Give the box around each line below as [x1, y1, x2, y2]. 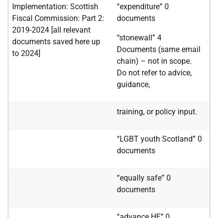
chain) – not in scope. [117, 56, 192, 66]
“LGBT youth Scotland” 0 [117, 134, 202, 144]
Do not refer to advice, [117, 68, 192, 77]
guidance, [117, 80, 150, 89]
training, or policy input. [117, 107, 197, 116]
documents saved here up [12, 37, 100, 46]
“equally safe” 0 [117, 173, 171, 182]
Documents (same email [117, 45, 200, 54]
